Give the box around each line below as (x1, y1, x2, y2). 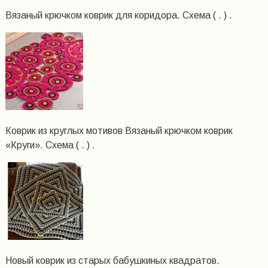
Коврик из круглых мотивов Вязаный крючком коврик (5, 125, 233, 136)
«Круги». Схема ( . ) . (5, 139, 95, 150)
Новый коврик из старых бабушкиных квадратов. (5, 255, 220, 266)
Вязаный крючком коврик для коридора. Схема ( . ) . (5, 10, 232, 20)
